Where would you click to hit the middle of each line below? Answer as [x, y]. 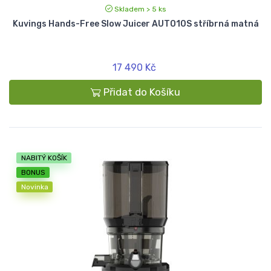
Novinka [34, 187]
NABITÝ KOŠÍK [44, 158]
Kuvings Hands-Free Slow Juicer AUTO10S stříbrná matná [135, 24]
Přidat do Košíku [142, 92]
